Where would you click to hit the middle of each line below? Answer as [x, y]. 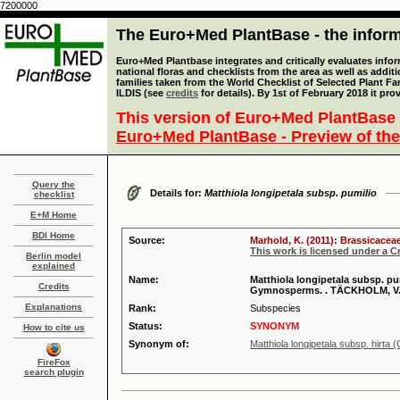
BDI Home [54, 235]
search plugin [54, 372]
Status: [146, 326]
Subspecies [275, 308]
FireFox [54, 362]
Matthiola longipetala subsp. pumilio [291, 193]
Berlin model [54, 256]
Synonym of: [159, 344]
